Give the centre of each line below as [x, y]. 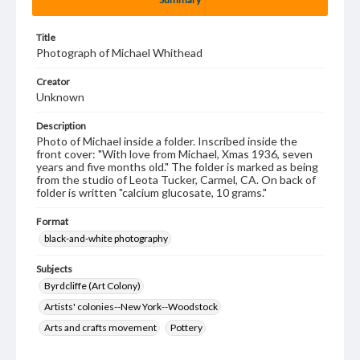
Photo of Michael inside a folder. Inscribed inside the [167, 141]
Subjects [54, 269]
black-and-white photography [106, 238]
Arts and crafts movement [100, 327]
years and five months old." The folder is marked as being [177, 167]
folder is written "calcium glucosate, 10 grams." [151, 192]
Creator [53, 82]
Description [61, 126]
